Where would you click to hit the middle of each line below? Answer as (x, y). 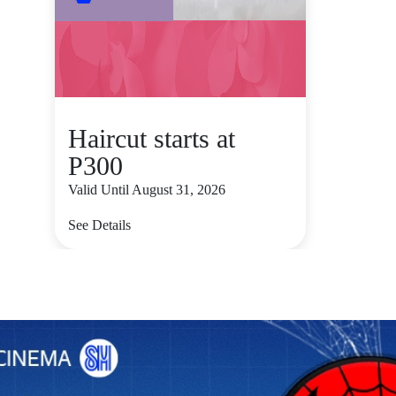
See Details (99, 225)
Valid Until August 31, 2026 (147, 190)
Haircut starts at (152, 138)
